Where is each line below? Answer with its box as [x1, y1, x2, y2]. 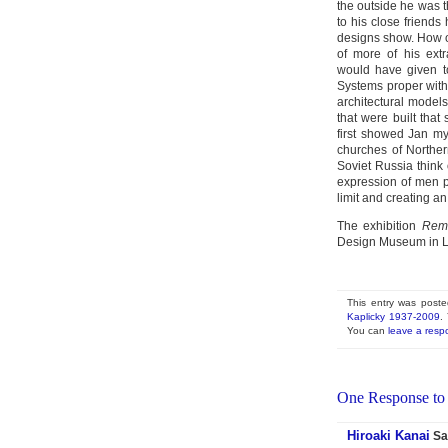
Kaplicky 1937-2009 [347, 311, 440, 322]
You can [347, 325, 388, 336]
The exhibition [337, 219, 417, 233]
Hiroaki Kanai [347, 428, 430, 443]
